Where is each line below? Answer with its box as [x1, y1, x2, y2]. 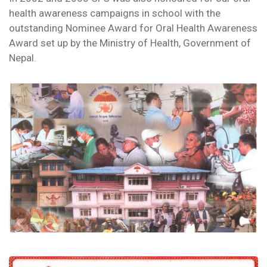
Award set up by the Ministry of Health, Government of [9, 37, 251, 49]
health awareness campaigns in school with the [9, 7, 221, 19]
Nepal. [9, 52, 36, 64]
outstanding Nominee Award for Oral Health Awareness [9, 22, 257, 34]
